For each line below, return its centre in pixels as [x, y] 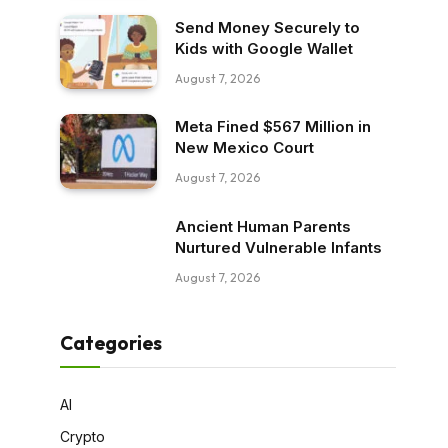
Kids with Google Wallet [264, 48]
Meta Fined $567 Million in [273, 127]
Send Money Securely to [267, 27]
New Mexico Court [244, 148]
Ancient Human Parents [263, 226]
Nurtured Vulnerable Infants [278, 247]
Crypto [82, 436]
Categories [111, 342]
